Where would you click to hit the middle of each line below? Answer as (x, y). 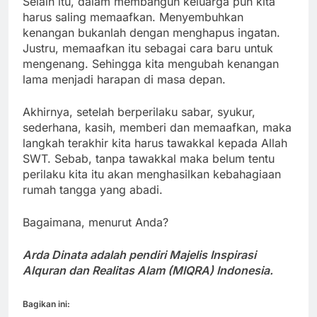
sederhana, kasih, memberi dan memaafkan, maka (157, 128)
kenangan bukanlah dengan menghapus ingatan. (151, 33)
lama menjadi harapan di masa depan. (124, 80)
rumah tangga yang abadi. (94, 190)
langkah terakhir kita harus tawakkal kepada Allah (155, 143)
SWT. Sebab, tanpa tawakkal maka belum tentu (149, 159)
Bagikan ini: (46, 304)
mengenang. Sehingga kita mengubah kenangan (151, 64)
